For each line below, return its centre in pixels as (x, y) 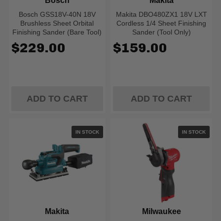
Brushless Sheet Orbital (57, 23)
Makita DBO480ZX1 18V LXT (161, 14)
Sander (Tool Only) (161, 32)
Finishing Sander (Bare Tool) (57, 32)
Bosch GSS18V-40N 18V (57, 14)
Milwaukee (161, 211)
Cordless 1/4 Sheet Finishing (162, 23)
